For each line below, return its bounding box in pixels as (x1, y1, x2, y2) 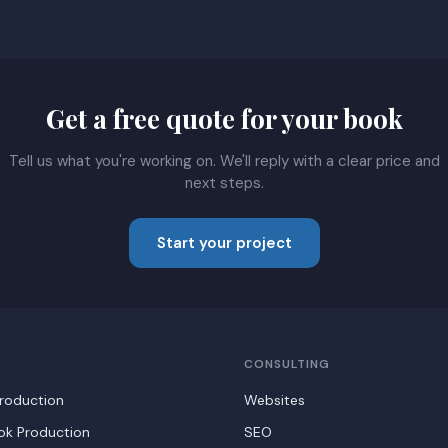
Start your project (156, 233, 292, 253)
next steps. (184, 173, 264, 193)
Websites (244, 391, 305, 409)
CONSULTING (244, 356, 330, 372)
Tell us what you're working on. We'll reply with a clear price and (8, 151, 440, 171)
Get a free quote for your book (45, 101, 403, 136)
